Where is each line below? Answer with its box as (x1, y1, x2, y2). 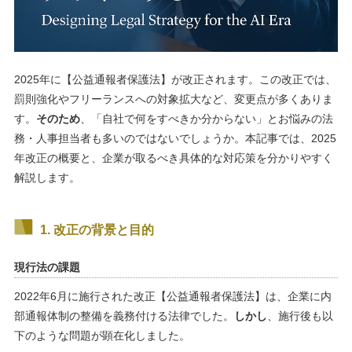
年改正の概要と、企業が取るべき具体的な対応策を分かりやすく (13, 151, 333, 164)
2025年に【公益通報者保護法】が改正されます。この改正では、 (13, 72, 336, 86)
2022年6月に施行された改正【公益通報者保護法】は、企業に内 (13, 289, 332, 302)
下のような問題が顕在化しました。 (13, 328, 190, 342)
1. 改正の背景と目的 (39, 222, 154, 236)
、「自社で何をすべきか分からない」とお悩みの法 (79, 112, 333, 125)
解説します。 (13, 170, 80, 184)
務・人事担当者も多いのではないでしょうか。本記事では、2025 (13, 131, 336, 145)
